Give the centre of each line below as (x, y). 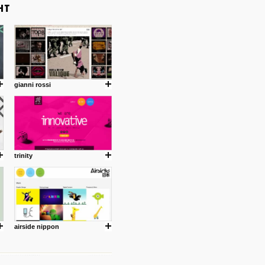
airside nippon (36, 227)
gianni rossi (32, 85)
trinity (23, 156)
